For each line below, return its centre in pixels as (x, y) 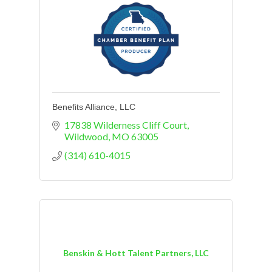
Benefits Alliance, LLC (94, 107)
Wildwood (86, 136)
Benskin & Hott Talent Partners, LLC (136, 253)
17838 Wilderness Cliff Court (126, 124)
